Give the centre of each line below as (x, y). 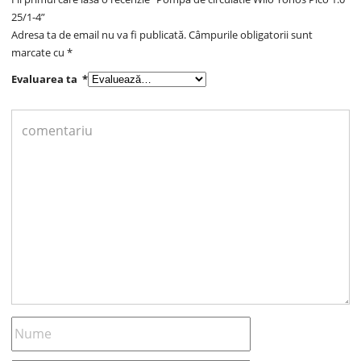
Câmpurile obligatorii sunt (251, 34)
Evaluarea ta (47, 79)
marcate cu (39, 52)
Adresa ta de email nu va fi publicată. (99, 34)
